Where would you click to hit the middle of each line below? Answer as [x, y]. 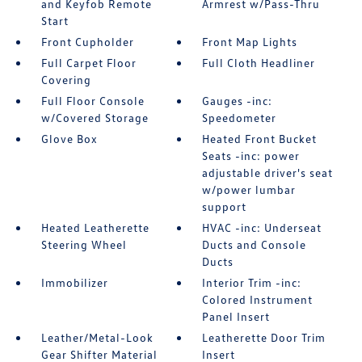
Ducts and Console [255, 244]
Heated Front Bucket [260, 139]
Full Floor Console [93, 101]
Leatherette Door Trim [264, 337]
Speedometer [240, 118]
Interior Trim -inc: [252, 282]
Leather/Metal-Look [97, 337]
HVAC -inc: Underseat [262, 227]
